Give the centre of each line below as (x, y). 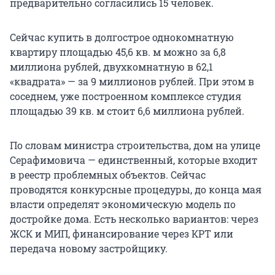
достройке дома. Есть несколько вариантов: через (134, 219)
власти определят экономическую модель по (123, 204)
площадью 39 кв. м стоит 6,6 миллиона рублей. (127, 110)
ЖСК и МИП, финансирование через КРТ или (122, 233)
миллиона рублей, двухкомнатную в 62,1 (111, 66)
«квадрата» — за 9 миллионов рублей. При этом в (132, 81)
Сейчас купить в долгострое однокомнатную (122, 37)
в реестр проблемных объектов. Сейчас (108, 174)
